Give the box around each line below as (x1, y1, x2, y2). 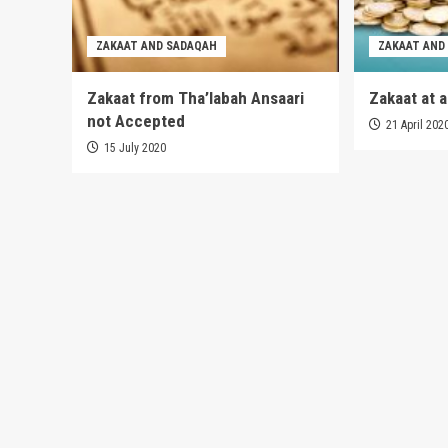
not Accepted (87, 111, 185, 132)
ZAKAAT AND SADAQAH (96, 39, 217, 54)
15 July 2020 (104, 141, 166, 156)
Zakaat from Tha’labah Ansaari (87, 88, 304, 109)
